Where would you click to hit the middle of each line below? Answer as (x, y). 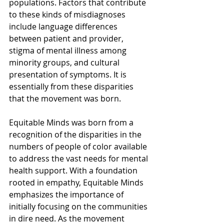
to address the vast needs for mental (79, 158)
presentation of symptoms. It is (69, 74)
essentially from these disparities (72, 86)
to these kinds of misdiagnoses (68, 14)
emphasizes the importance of (67, 194)
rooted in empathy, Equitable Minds (77, 182)
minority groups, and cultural (65, 62)
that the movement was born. (65, 98)
